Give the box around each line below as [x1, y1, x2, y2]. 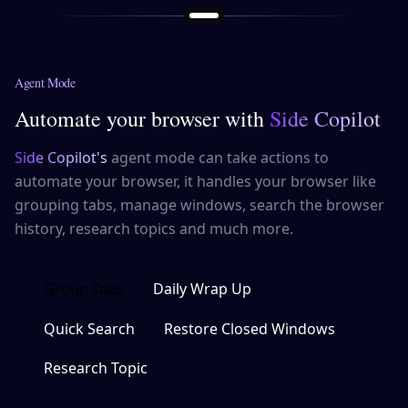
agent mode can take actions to [107, 148, 329, 168]
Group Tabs [44, 279, 124, 300]
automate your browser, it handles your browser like [15, 171, 376, 192]
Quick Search [44, 319, 135, 340]
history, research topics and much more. [15, 219, 293, 240]
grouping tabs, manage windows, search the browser [15, 195, 384, 216]
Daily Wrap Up [153, 279, 251, 300]
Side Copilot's [15, 148, 107, 168]
